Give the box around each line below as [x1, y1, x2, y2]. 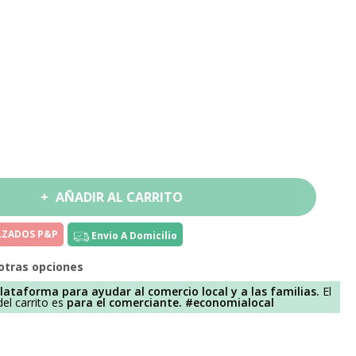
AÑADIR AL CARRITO [56, 188, 184, 207]
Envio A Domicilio [89, 229, 177, 243]
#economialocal [185, 295, 274, 311]
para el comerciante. [67, 295, 182, 311]
